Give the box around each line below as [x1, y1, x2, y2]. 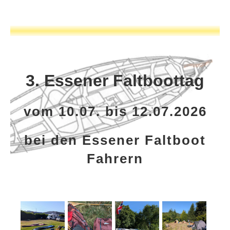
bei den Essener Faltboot [24, 132, 206, 148]
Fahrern [87, 151, 143, 167]
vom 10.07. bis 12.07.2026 [23, 104, 207, 120]
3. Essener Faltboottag [26, 71, 204, 90]
